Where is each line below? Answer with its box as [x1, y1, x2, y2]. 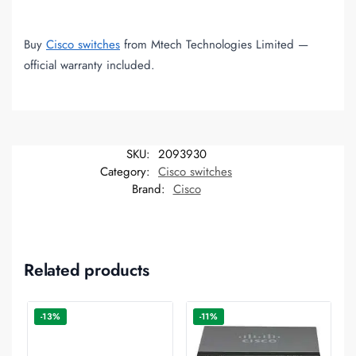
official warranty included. [24, 56, 155, 75]
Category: [100, 162, 154, 180]
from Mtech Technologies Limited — [120, 36, 308, 54]
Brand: [131, 180, 169, 198]
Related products [24, 257, 149, 282]
